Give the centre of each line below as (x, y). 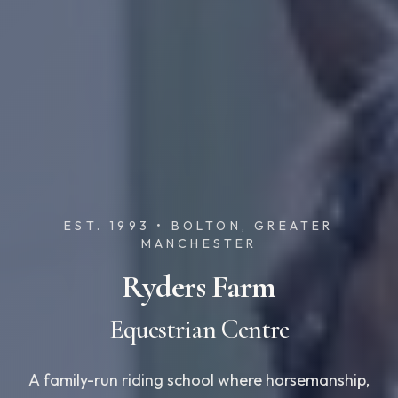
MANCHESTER (199, 243)
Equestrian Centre (199, 329)
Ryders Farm (199, 287)
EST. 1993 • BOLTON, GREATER (199, 226)
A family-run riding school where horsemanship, (199, 380)
